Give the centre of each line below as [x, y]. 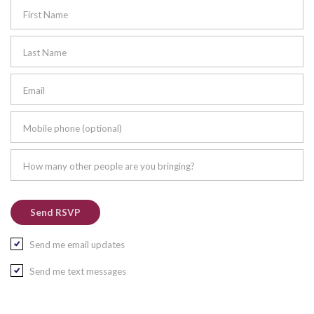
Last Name [45, 52]
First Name [46, 14]
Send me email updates [77, 245]
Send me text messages [78, 271]
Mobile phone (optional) [73, 128]
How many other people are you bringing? [109, 166]
